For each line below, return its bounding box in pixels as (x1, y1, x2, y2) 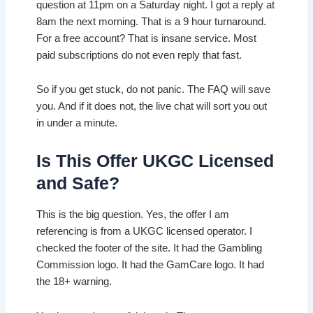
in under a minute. (36, 117, 118, 129)
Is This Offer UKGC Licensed (36, 150, 275, 170)
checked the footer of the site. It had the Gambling (36, 242, 263, 254)
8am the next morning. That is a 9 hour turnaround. (36, 15, 267, 27)
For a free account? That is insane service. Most (36, 32, 257, 44)
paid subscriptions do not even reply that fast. (36, 49, 242, 61)
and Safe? (36, 173, 120, 193)
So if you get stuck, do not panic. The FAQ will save (36, 84, 271, 96)
